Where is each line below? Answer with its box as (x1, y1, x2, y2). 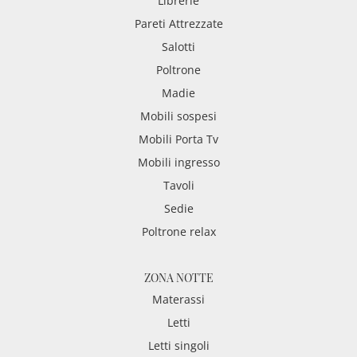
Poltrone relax (141, 224, 216, 240)
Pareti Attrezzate (134, 16, 223, 32)
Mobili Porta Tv (139, 131, 218, 147)
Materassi (152, 292, 205, 308)
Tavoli (163, 178, 194, 194)
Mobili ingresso (137, 155, 220, 171)
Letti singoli (147, 338, 210, 354)
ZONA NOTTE (143, 270, 214, 286)
